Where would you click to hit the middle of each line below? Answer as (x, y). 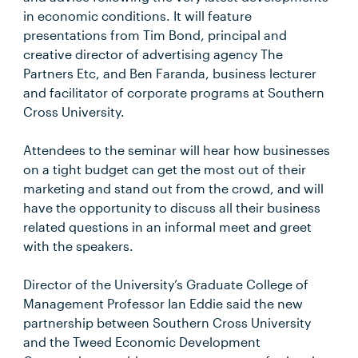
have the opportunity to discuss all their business (172, 207)
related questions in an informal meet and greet (168, 227)
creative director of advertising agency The (153, 54)
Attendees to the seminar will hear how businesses (177, 150)
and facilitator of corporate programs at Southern (174, 92)
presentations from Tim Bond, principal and (155, 35)
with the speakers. (79, 246)
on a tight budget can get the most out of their (165, 169)
